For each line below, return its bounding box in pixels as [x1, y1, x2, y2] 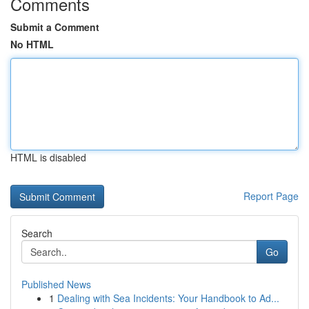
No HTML [10, 37, 54, 51]
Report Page [243, 189, 299, 203]
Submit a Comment [10, 20, 99, 34]
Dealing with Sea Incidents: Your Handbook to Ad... [57, 291, 279, 305]
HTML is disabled [10, 150, 86, 164]
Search [21, 226, 52, 240]
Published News [21, 277, 91, 291]
